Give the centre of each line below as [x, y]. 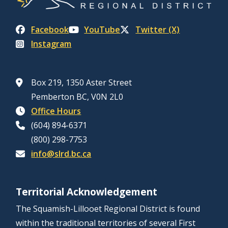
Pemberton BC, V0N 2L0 [77, 97]
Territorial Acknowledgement [87, 192]
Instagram [51, 44]
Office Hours [56, 111]
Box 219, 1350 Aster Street [82, 83]
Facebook [50, 30]
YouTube [102, 30]
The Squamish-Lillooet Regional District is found [108, 209]
